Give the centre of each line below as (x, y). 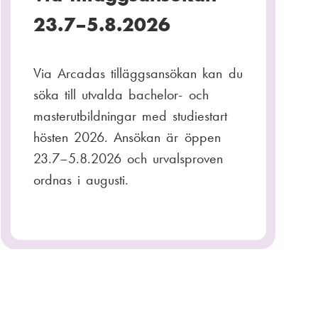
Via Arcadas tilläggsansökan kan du (138, 73)
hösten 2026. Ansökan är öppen (127, 137)
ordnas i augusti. (81, 179)
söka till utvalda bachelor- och (121, 94)
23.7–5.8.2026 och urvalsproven (128, 158)
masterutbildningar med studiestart (130, 115)
